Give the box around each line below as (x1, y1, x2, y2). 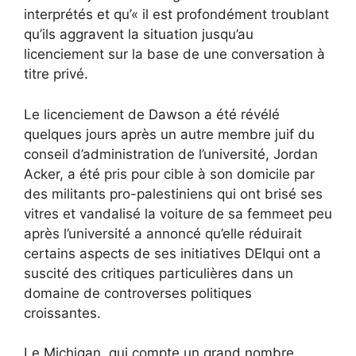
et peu (292, 205, 332, 222)
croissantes (24, 304, 97, 321)
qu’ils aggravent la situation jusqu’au (24, 26, 253, 43)
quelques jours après (24, 126, 161, 142)
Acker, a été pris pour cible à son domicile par (24, 165, 315, 182)
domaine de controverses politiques (24, 284, 252, 301)
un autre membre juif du (161, 126, 315, 142)
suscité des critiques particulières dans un (24, 265, 293, 281)
